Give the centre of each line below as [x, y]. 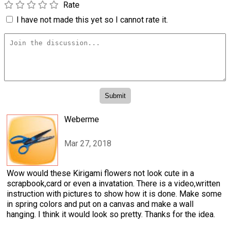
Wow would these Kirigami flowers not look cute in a [100, 174]
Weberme [82, 120]
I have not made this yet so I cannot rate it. [92, 20]
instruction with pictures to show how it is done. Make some [114, 194]
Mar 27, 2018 [88, 143]
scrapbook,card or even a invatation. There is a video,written [113, 184]
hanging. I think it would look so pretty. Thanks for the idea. [111, 215]
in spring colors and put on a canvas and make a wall [100, 204]
